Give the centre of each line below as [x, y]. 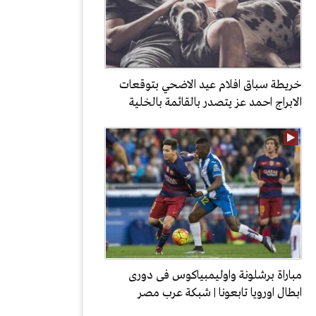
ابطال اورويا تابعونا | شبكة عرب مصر [220, 293]
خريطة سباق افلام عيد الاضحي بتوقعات [211, 85]
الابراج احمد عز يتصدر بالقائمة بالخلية [215, 103]
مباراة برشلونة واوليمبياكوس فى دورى [215, 275]
